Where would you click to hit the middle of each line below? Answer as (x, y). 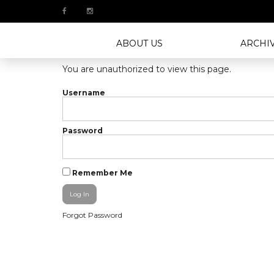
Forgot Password (92, 215)
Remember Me (102, 173)
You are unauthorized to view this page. (147, 69)
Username (84, 93)
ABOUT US (139, 43)
